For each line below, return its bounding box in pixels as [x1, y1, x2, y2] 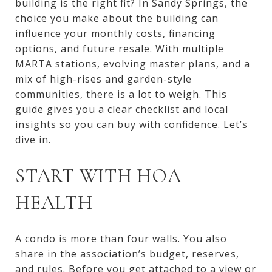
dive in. [15, 133, 51, 146]
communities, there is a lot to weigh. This [15, 87, 227, 101]
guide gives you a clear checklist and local [15, 103, 228, 116]
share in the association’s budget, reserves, [15, 246, 239, 260]
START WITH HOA [15, 164, 182, 188]
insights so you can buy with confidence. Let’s [15, 118, 248, 131]
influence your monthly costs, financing [15, 27, 216, 40]
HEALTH [15, 191, 93, 214]
